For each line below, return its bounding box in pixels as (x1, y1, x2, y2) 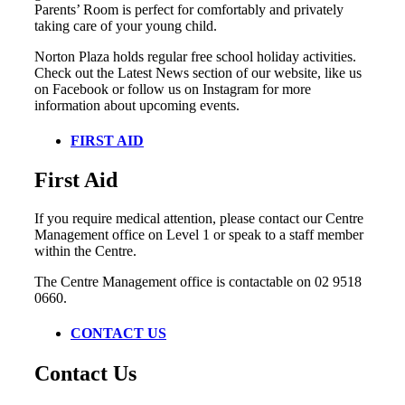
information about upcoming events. (34, 97, 240, 113)
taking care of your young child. (34, 17, 217, 33)
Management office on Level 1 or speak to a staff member (34, 227, 363, 243)
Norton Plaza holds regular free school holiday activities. (34, 48, 356, 64)
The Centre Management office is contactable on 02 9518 (34, 274, 362, 290)
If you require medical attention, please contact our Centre (34, 211, 363, 227)
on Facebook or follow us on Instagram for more (34, 80, 311, 97)
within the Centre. (34, 243, 137, 259)
